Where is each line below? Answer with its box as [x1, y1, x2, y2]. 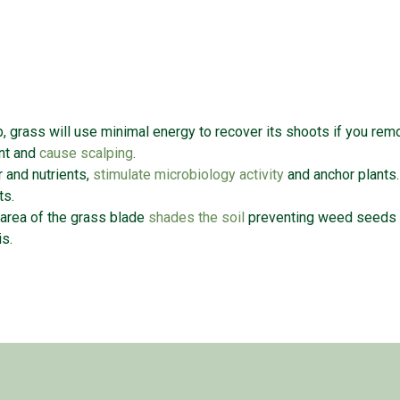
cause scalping [39, 145, 133, 162]
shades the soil [148, 209, 245, 227]
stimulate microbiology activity [93, 166, 284, 184]
